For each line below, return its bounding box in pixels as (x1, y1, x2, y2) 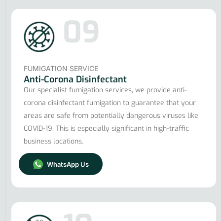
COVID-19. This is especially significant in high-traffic (24, 123, 189, 133)
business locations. (24, 136, 83, 146)
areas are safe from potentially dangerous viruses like (24, 110, 198, 120)
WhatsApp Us (45, 160, 89, 168)
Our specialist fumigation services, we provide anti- (24, 85, 187, 95)
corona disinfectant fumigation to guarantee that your (24, 98, 196, 108)
